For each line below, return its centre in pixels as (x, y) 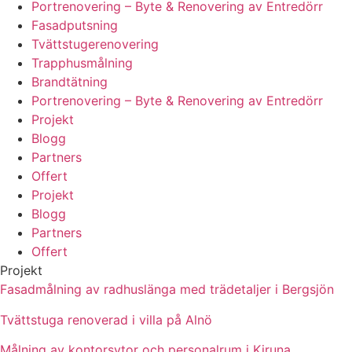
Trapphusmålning (82, 63)
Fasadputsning (75, 26)
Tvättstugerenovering (95, 44)
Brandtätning (70, 82)
